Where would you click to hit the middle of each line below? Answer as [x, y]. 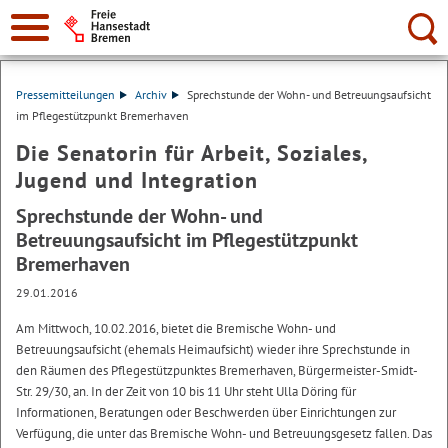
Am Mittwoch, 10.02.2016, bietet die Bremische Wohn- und [176, 328]
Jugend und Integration [137, 180]
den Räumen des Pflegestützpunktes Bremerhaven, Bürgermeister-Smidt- [217, 370]
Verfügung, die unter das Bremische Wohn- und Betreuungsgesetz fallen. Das [224, 433]
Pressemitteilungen [65, 94]
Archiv [150, 94]
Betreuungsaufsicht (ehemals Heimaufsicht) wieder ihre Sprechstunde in [213, 349]
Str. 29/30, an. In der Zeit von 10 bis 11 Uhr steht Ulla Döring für [186, 391]
